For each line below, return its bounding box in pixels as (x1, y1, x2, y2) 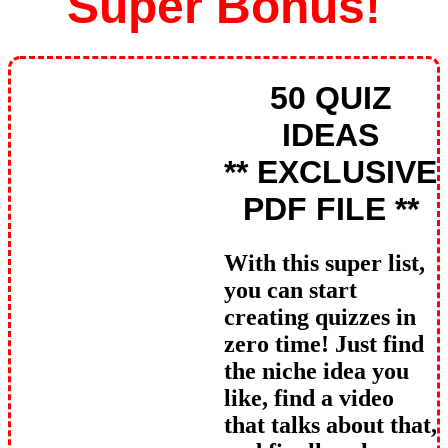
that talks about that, (224, 411, 437, 438)
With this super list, (224, 249, 425, 276)
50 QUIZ (269, 80, 392, 117)
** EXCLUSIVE (224, 154, 437, 191)
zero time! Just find (224, 330, 424, 357)
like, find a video (224, 384, 394, 411)
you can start (224, 276, 357, 303)
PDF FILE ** (242, 191, 419, 228)
